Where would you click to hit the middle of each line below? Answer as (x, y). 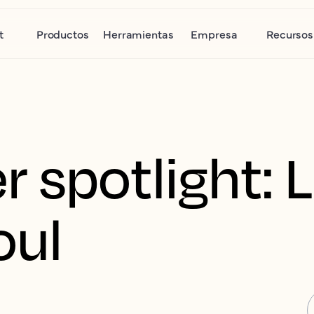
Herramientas (138, 34)
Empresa (214, 34)
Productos (62, 34)
